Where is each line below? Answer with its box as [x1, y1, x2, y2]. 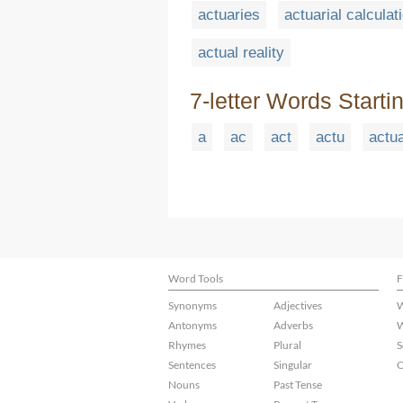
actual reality [198, 44, 284, 62]
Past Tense [273, 378, 322, 391]
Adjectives [273, 299, 322, 312]
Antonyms [168, 318, 217, 332]
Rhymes [168, 338, 206, 352]
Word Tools [168, 272, 223, 285]
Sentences [168, 358, 216, 372]
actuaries [198, 6, 260, 24]
